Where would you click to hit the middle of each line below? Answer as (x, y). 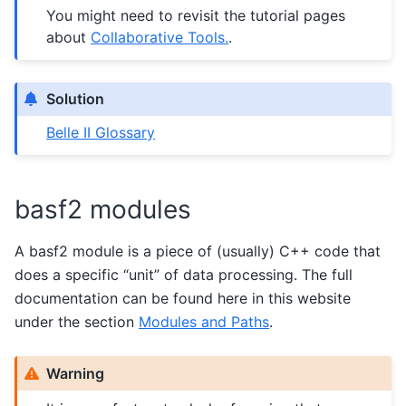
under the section (77, 321)
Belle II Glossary (101, 133)
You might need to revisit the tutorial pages (196, 16)
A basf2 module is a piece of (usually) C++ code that (198, 251)
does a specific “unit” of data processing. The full (184, 274)
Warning (76, 374)
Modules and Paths (204, 321)
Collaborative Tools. (160, 38)
